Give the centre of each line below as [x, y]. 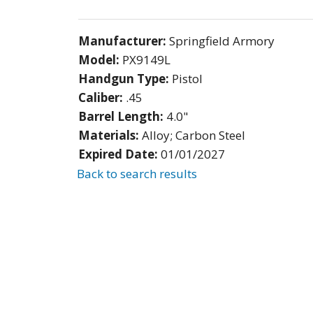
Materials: [110, 135]
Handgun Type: [125, 78]
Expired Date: [119, 154]
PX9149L [146, 59]
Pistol [187, 78]
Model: [100, 59]
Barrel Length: [122, 116]
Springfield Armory [222, 41]
